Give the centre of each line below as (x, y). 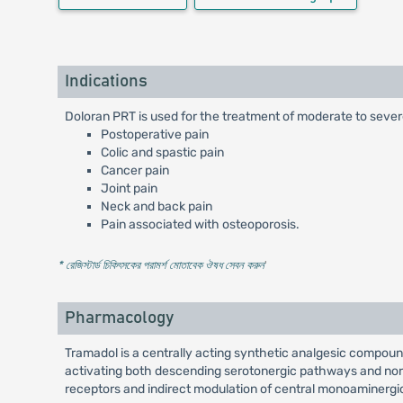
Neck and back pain (156, 207)
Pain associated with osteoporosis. (200, 225)
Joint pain (129, 189)
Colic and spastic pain (162, 153)
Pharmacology (119, 318)
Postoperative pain (154, 135)
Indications (106, 82)
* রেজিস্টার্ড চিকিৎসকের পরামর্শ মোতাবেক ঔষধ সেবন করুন (161, 265)
